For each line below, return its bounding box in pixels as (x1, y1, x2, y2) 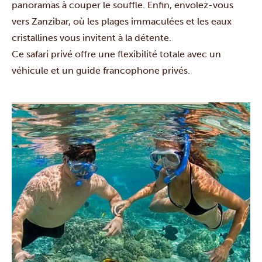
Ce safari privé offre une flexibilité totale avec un (12, 49, 221, 60)
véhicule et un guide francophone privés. (12, 65, 190, 76)
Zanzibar (32, 16, 68, 27)
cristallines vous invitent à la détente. (12, 32, 171, 43)
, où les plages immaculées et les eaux (68, 16, 232, 27)
